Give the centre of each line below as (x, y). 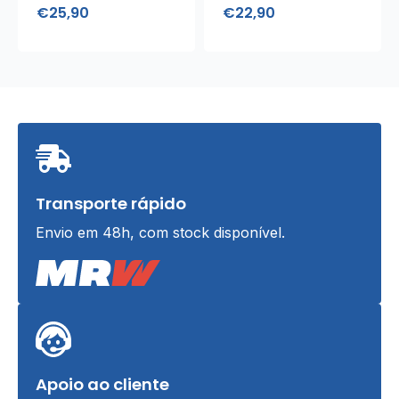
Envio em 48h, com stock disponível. (160, 232)
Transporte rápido (111, 203)
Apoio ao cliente (102, 384)
